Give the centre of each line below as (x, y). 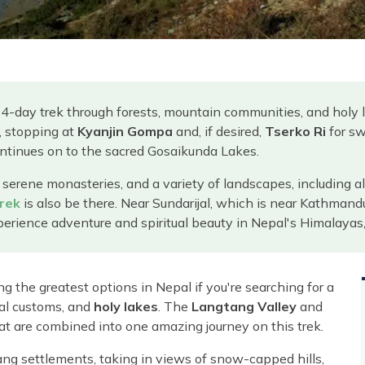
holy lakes (126, 306)
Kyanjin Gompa (125, 131)
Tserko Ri (295, 131)
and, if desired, (219, 131)
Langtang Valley (244, 306)
